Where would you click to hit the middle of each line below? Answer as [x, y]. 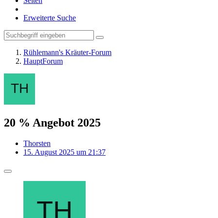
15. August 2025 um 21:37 [64, 152]
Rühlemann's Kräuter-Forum [67, 52]
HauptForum [43, 61]
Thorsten [37, 143]
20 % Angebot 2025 [52, 122]
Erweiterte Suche [50, 18]
